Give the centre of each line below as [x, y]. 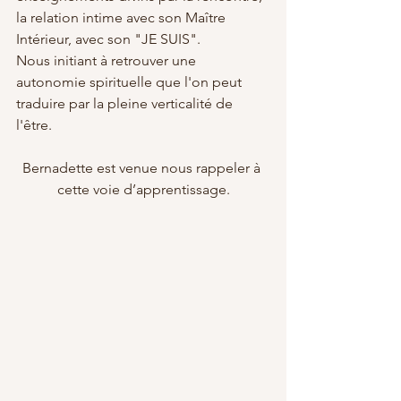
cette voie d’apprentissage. [143, 189]
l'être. [34, 124]
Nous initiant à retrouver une [108, 60]
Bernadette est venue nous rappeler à [143, 167]
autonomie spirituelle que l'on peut [131, 81]
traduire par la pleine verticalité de [126, 103]
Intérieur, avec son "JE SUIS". [108, 38]
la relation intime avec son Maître [123, 17]
